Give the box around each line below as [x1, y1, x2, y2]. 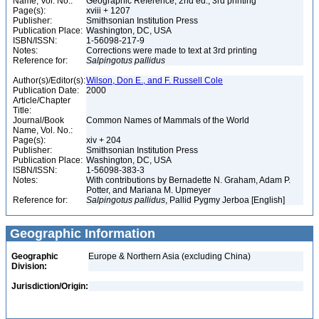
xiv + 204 [86, 135, 123, 145]
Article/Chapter [13, 95, 70, 105]
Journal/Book [13, 115, 64, 125]
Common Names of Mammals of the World [86, 115, 251, 125]
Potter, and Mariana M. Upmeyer [86, 185, 213, 195]
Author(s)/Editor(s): [13, 75, 85, 85]
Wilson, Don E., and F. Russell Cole [86, 75, 223, 85]
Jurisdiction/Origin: [11, 281, 88, 291]
